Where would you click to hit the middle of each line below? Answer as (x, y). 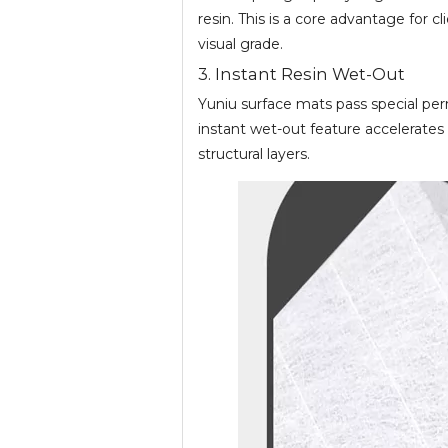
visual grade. (240, 43)
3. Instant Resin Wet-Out (301, 73)
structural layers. (254, 153)
